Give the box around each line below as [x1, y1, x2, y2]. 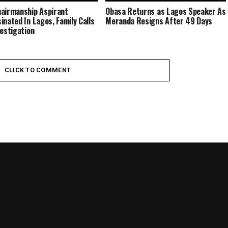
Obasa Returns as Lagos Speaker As [105, 5, 226, 18]
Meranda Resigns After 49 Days [105, 15, 213, 27]
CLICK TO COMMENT [4, 66, 71, 74]
